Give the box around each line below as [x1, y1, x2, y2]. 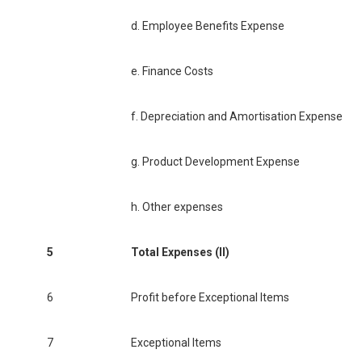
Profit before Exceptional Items [131, 291, 289, 305]
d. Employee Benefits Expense [131, 19, 284, 33]
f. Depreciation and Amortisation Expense [131, 110, 343, 124]
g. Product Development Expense [131, 155, 300, 169]
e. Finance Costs [131, 65, 213, 78]
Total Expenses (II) [131, 246, 229, 259]
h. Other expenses [131, 200, 223, 214]
